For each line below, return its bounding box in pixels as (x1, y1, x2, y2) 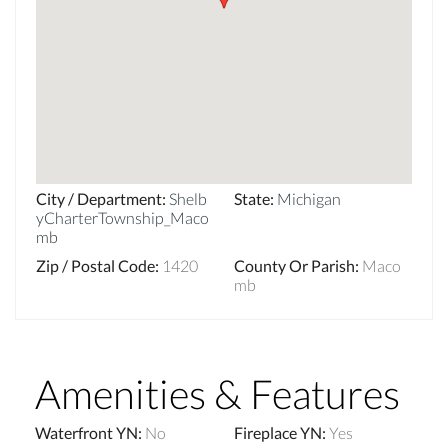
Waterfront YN (35, 422, 138, 442)
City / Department (36, 188, 162, 208)
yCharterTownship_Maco (36, 207, 209, 227)
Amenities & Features (35, 369, 400, 418)
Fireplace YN (234, 422, 322, 442)
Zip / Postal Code (36, 255, 155, 275)
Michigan (277, 188, 341, 208)
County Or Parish (234, 255, 355, 275)
